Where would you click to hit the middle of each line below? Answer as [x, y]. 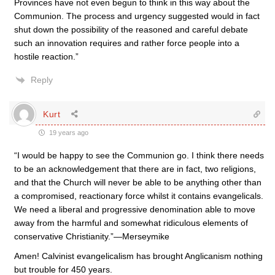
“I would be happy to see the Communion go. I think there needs [139, 155]
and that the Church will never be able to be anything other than [138, 182]
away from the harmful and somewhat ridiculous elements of [131, 223]
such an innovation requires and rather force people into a [127, 43]
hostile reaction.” [46, 56]
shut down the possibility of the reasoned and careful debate [131, 29]
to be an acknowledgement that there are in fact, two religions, [135, 169]
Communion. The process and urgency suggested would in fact [137, 16]
